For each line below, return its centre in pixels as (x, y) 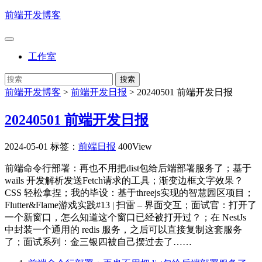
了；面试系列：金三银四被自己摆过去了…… (98, 242)
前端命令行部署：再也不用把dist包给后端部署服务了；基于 (128, 168)
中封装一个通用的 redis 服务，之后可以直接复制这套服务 (123, 229)
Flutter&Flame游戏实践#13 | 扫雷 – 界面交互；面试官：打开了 (131, 205)
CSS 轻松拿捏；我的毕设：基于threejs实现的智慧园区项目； (129, 192)
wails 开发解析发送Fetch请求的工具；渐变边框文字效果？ (124, 180)
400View (135, 146)
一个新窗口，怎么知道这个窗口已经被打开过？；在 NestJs (125, 217)
